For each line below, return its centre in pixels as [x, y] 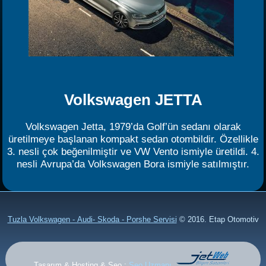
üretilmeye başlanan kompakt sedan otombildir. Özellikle [133, 139]
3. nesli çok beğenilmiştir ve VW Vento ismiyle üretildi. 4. [133, 151]
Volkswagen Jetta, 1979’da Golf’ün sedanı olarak [133, 126]
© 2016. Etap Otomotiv [219, 219]
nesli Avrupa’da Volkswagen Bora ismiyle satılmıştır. [133, 164]
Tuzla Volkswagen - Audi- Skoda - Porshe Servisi [92, 219]
